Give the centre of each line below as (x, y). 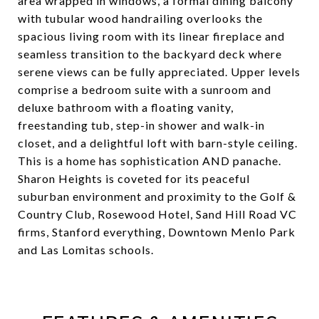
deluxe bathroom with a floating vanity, (126, 107)
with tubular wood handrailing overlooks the (140, 18)
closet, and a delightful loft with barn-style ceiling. (158, 143)
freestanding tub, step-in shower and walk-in (141, 125)
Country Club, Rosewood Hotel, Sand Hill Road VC (157, 214)
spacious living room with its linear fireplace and (151, 36)
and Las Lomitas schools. (86, 250)
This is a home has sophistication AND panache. (150, 161)
